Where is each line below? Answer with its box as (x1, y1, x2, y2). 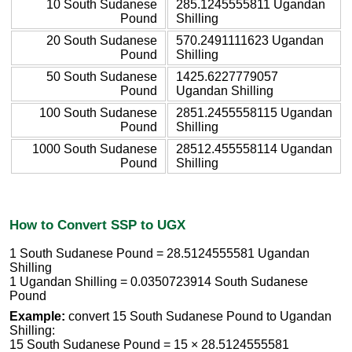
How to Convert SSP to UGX (9, 216, 185, 233)
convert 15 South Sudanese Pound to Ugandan (65, 310, 332, 324)
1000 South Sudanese (32, 141, 157, 156)
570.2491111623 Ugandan (176, 33, 324, 47)
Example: (9, 310, 65, 324)
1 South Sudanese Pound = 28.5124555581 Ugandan (9, 247, 310, 261)
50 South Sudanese (46, 69, 157, 83)
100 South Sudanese (39, 105, 157, 119)
